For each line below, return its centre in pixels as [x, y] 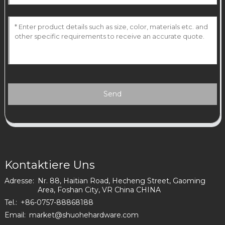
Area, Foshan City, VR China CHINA [99, 190]
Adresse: [19, 181]
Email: [15, 215]
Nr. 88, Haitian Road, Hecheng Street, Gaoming [121, 181]
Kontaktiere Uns [49, 165]
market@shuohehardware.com [84, 215]
